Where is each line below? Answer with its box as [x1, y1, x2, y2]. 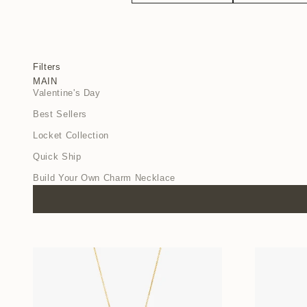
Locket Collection [33, 130, 110, 140]
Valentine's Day [33, 87, 101, 98]
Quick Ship [33, 151, 82, 162]
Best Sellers [33, 108, 87, 119]
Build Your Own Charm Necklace [33, 172, 175, 183]
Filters [33, 61, 61, 72]
